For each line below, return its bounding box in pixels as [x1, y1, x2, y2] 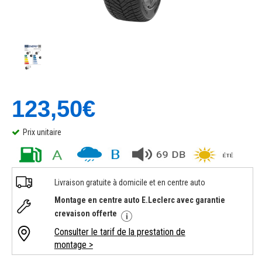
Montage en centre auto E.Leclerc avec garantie [54, 195, 225, 205]
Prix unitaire [23, 127, 61, 137]
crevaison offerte [54, 209, 119, 218]
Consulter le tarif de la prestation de [54, 226, 185, 237]
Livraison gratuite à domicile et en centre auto [54, 178, 205, 187]
